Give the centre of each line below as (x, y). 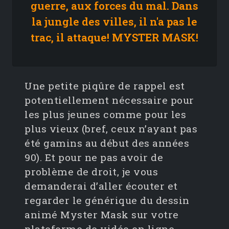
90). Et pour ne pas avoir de (94, 157)
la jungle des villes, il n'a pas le (114, 22)
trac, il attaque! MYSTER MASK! (114, 38)
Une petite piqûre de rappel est (105, 86)
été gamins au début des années (107, 143)
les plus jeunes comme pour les (105, 114)
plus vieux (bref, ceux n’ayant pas (111, 129)
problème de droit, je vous (91, 172)
